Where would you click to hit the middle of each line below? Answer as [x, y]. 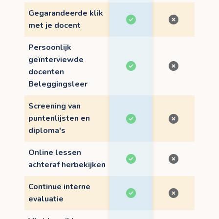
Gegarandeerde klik [66, 13]
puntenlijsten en [59, 119]
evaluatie [46, 199]
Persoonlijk [50, 48]
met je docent [55, 26]
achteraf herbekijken [67, 165]
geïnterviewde [56, 60]
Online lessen [55, 153]
